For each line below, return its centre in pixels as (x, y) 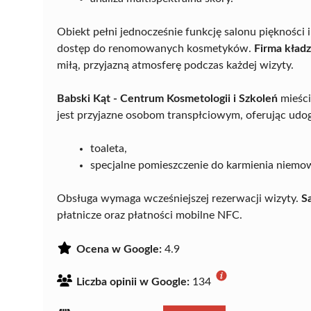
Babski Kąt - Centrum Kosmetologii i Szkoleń (167, 98)
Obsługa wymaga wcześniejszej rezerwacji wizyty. (179, 198)
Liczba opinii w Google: (133, 281)
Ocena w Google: (119, 249)
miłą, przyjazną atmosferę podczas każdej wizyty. (175, 65)
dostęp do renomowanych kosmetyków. (155, 48)
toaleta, (109, 148)
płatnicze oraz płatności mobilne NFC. (150, 215)
